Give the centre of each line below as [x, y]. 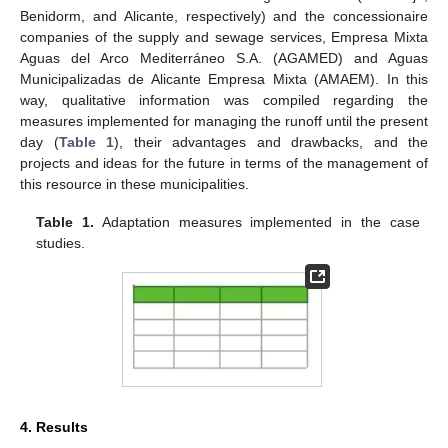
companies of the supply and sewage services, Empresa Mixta [224, 37]
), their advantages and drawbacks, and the [271, 142]
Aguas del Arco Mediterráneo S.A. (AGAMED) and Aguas [224, 58]
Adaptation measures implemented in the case [257, 222]
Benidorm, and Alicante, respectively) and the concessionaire [224, 16]
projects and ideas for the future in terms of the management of [224, 163]
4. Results [54, 426]
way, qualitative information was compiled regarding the [224, 100]
